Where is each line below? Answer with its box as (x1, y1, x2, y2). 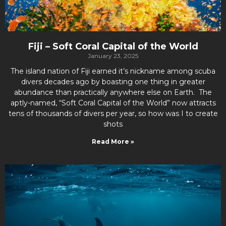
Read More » (92, 138, 134, 145)
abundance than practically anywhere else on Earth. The (14, 88, 212, 97)
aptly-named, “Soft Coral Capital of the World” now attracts (10, 98, 216, 107)
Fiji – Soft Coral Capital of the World (28, 41, 198, 52)
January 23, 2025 (88, 52, 138, 60)
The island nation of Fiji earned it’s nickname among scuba (11, 67, 215, 76)
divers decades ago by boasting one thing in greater (21, 77, 205, 86)
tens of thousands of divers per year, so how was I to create (8, 109, 218, 118)
